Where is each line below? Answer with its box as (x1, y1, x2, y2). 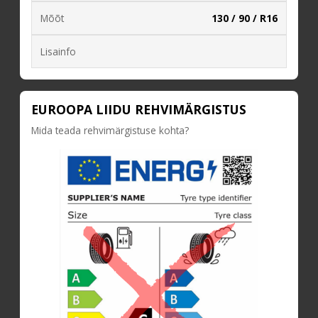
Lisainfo (40, 44, 76, 58)
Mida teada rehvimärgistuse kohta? (31, 123, 189, 137)
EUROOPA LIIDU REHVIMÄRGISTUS (31, 100, 246, 118)
